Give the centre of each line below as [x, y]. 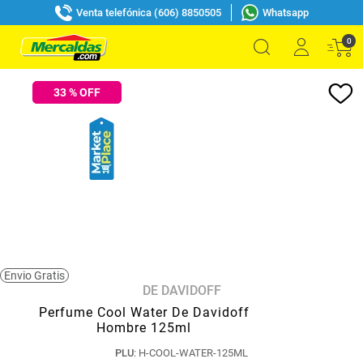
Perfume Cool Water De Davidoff [144, 312]
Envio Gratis [34, 275]
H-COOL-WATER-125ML [193, 353]
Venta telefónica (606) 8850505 [148, 12]
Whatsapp [285, 12]
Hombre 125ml [144, 328]
